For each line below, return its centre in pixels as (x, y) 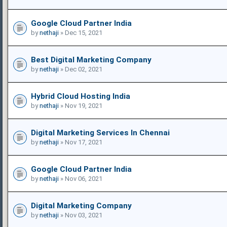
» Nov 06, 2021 (81, 178)
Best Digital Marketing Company (91, 60)
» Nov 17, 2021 (81, 142)
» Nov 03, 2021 (81, 215)
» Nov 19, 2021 (81, 105)
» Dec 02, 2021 (81, 69)
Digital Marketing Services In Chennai (100, 133)
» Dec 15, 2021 (81, 32)
